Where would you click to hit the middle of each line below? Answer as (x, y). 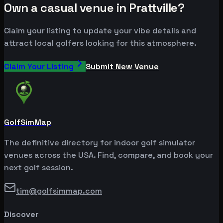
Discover (21, 214)
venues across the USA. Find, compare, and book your (109, 155)
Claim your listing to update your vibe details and (100, 31)
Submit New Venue (122, 67)
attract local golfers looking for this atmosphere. (100, 43)
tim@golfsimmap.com (59, 191)
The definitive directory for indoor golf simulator (100, 143)
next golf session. (39, 168)
